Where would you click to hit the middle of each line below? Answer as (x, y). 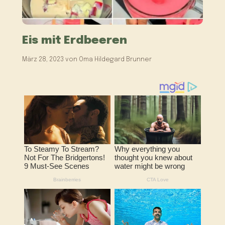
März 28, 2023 (43, 59)
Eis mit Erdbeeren (75, 40)
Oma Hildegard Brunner (116, 59)
